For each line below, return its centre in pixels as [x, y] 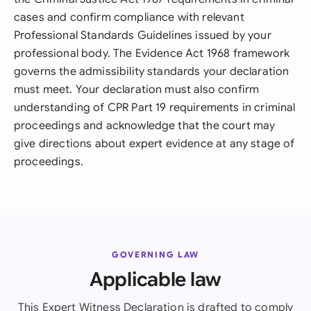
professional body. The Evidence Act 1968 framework [152, 53]
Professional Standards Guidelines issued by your [143, 35]
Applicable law [155, 279]
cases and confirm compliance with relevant [129, 17]
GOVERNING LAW [155, 254]
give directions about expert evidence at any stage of [154, 144]
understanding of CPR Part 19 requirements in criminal [155, 108]
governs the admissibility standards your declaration [152, 72]
